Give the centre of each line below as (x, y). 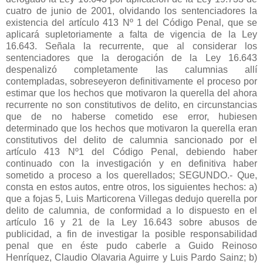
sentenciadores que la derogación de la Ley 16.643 (131, 58)
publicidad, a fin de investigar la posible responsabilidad (131, 234)
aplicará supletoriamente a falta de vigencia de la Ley (131, 34)
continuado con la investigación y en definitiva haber (131, 163)
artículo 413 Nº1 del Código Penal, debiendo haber (131, 151)
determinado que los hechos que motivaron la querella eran (131, 128)
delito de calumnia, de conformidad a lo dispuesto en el (131, 210)
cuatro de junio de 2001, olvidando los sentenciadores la (131, 11)
